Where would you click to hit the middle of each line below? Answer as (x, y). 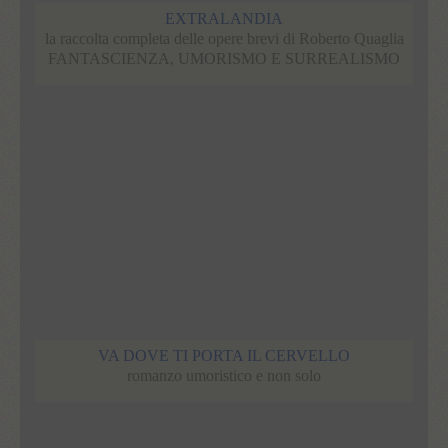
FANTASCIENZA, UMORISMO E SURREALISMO (224, 58)
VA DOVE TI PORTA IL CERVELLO (224, 355)
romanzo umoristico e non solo (224, 375)
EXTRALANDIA (224, 18)
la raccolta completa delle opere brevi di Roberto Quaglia (224, 38)
